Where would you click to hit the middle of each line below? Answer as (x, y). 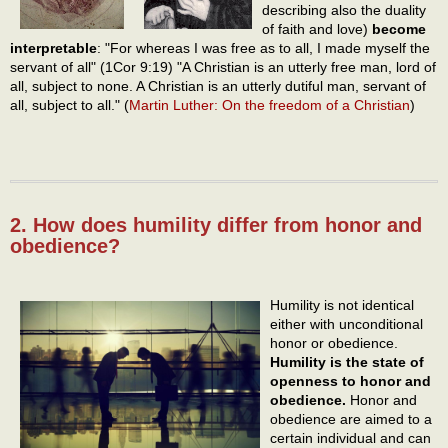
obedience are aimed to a (351, 418)
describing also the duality (344, 10)
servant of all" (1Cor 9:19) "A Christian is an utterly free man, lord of (223, 67)
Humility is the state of (347, 361)
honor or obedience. (334, 342)
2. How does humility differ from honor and (216, 225)
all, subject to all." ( (69, 105)
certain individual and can (350, 437)
